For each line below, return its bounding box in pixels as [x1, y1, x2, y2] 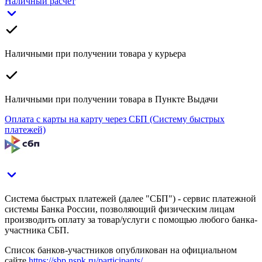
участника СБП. [5, 225, 69, 235]
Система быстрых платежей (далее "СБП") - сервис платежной [5, 193, 256, 204]
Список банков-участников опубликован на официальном [5, 244, 237, 255]
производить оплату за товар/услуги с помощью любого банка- [5, 214, 257, 225]
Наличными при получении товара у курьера [5, 48, 186, 58]
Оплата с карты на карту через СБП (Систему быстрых [5, 113, 225, 124]
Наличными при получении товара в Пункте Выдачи [5, 94, 218, 104]
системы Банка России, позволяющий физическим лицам [5, 204, 235, 214]
